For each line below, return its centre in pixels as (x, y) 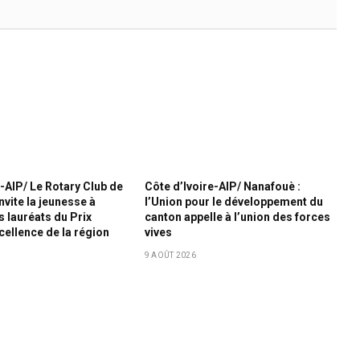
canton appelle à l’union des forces (237, 217)
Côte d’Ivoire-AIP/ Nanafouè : (222, 187)
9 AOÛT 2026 (170, 256)
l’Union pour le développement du (233, 202)
